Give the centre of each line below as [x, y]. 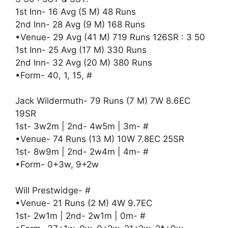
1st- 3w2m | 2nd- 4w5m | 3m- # [82, 126]
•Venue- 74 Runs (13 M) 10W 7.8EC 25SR [100, 139]
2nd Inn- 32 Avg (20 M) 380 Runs [84, 62]
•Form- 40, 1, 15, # [54, 75]
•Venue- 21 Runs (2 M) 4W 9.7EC [84, 203]
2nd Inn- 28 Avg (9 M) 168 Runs [80, 24]
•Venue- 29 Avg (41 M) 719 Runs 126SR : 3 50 [110, 37]
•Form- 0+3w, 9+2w [57, 164]
